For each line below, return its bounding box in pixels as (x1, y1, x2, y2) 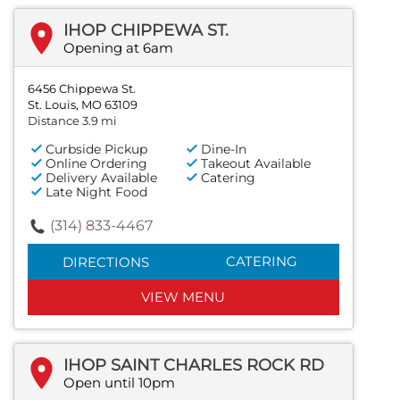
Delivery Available (46, 170, 157, 187)
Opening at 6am (63, 39, 173, 57)
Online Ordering (46, 155, 147, 172)
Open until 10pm (63, 374, 175, 392)
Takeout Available (201, 155, 312, 172)
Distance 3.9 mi (28, 113, 117, 129)
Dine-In (201, 141, 247, 158)
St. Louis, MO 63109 (28, 97, 137, 112)
